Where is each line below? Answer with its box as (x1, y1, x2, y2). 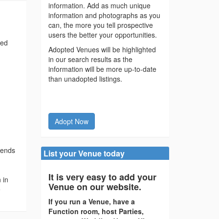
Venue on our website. (48, 180, 141, 194)
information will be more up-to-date (48, 64, 156, 74)
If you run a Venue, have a (48, 197, 135, 207)
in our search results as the (48, 54, 132, 65)
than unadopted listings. (48, 74, 122, 84)
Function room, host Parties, (48, 206, 144, 217)
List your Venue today (43, 148, 125, 159)
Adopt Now (54, 116, 88, 127)
